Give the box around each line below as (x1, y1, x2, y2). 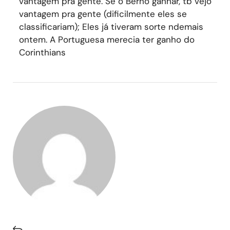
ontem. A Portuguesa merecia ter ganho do (18, 33, 195, 45)
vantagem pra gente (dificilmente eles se (18, 8, 187, 20)
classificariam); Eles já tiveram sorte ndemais (18, 21, 203, 32)
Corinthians (18, 46, 66, 58)
